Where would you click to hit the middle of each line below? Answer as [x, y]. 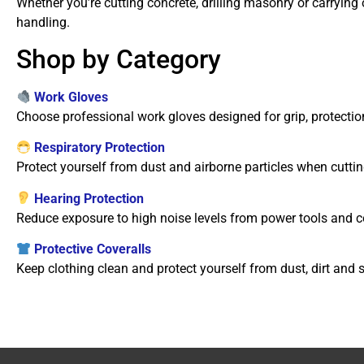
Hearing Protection [89, 198]
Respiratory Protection [100, 148]
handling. [43, 22]
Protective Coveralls [93, 249]
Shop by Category [119, 59]
